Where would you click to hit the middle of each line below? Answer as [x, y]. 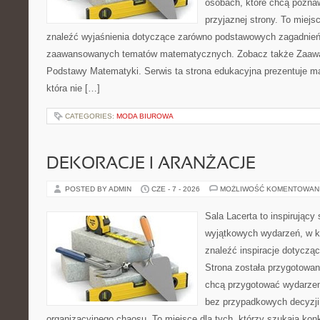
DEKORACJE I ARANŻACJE [151, 164]
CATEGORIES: [91, 116]
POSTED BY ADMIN [99, 189]
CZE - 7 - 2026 [176, 189]
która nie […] [73, 88]
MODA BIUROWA [145, 116]
